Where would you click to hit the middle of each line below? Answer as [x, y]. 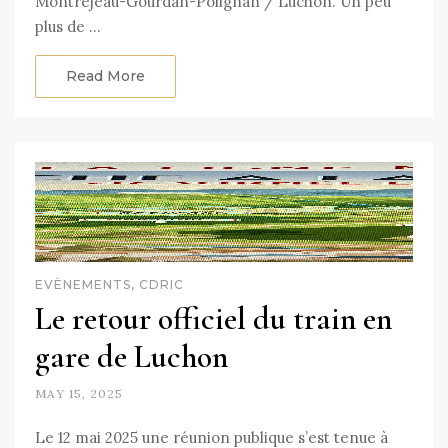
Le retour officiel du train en [213, 318]
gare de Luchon [131, 356]
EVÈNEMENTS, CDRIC [109, 284]
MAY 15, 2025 [79, 393]
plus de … [68, 26]
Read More [105, 75]
